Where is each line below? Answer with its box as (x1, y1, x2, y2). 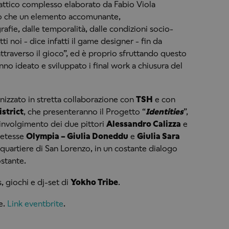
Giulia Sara (136, 131, 180, 141)
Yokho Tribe (70, 177, 118, 187)
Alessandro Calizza (106, 119, 181, 129)
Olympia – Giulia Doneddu (26, 131, 128, 141)
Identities (145, 106, 184, 117)
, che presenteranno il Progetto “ (23, 106, 146, 117)
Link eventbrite (7, 198, 63, 209)
